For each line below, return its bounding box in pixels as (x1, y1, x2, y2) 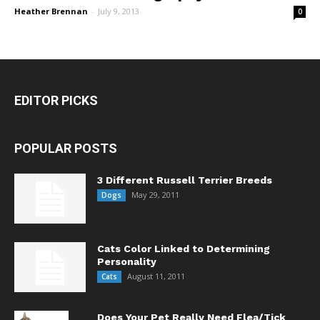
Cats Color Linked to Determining (97, 242, 270, 254)
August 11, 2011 (127, 270, 185, 281)
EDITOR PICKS (14, 92, 98, 108)
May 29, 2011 (131, 189, 179, 200)
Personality (97, 255, 156, 267)
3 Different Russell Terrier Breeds (97, 174, 272, 186)
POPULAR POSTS (14, 140, 117, 156)
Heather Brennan (14, 5, 88, 16)
